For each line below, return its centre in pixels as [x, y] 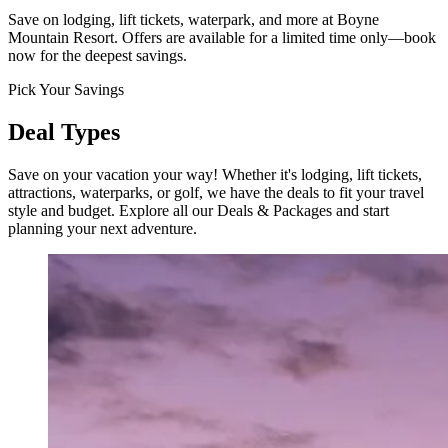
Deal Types [64, 131]
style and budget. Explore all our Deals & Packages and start [198, 210]
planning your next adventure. [102, 228]
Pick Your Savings [66, 89]
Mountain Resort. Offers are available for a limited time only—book [222, 37]
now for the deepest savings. [97, 55]
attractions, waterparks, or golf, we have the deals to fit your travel [216, 192]
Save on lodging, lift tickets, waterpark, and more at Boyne [193, 19]
